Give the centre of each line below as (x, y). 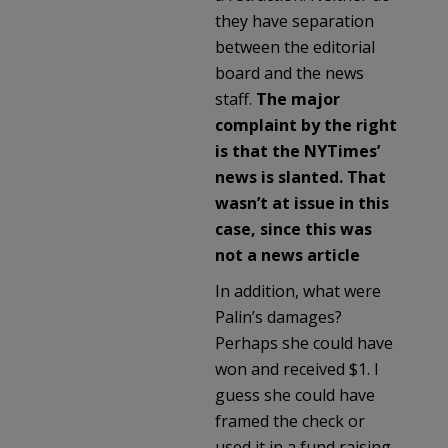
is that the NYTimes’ (297, 150)
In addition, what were (298, 290)
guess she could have (295, 394)
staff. (235, 98)
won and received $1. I (297, 368)
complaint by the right (306, 124)
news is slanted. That (300, 176)
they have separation (294, 20)
